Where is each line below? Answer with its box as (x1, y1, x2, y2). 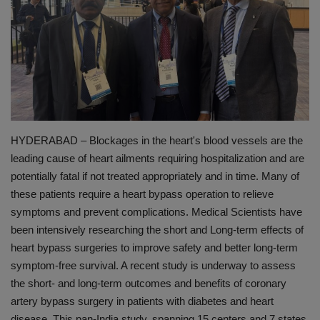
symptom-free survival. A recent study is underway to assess (11, 259, 296, 272)
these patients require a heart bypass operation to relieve (11, 188, 274, 201)
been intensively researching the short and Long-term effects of (11, 224, 304, 236)
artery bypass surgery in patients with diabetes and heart (11, 295, 274, 308)
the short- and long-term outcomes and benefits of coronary (11, 277, 286, 290)
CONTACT (11, 127, 62, 143)
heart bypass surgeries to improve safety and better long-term (11, 241, 298, 254)
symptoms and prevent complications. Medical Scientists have (11, 206, 302, 219)
